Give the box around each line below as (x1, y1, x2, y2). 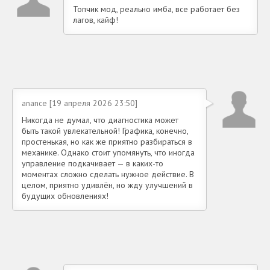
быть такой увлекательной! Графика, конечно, (22, 125, 188, 136)
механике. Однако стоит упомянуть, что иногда (22, 146, 195, 158)
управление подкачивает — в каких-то (22, 157, 163, 169)
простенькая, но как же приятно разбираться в (22, 136, 192, 147)
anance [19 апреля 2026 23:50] (22, 97, 137, 108)
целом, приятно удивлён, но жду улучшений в (22, 179, 193, 190)
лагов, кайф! (73, 14, 118, 25)
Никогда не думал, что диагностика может (22, 114, 178, 125)
